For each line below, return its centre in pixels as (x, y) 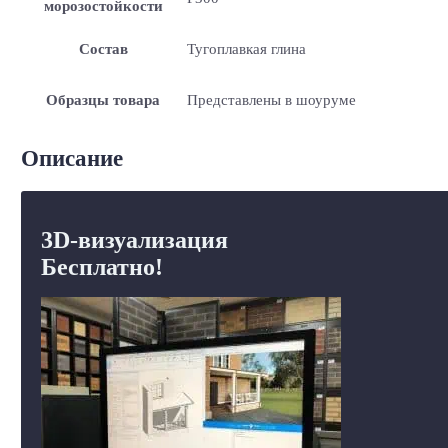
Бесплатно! (101, 266)
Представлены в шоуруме (271, 99)
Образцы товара (103, 99)
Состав (103, 48)
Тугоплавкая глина (246, 48)
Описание (71, 158)
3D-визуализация (134, 239)
